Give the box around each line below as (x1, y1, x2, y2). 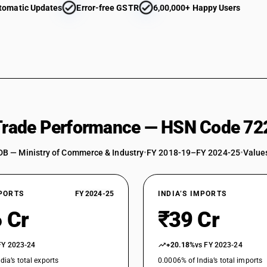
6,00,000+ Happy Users (153, 3, 241, 13)
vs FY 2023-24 (195, 241, 243, 249)
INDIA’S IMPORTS (158, 190, 226, 198)
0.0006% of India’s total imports (158, 256, 263, 265)
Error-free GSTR (76, 3, 139, 13)
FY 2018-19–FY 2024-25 (147, 148, 240, 157)
